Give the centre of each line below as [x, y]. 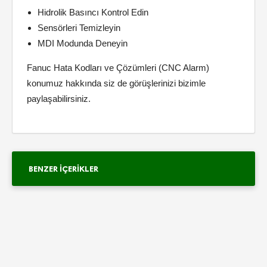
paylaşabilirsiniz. [59, 99]
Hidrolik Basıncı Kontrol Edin [93, 12]
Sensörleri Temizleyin [79, 28]
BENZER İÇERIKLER [63, 169]
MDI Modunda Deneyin [83, 43]
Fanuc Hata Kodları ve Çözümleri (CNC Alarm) [118, 68]
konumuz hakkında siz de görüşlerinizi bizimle [116, 83]
